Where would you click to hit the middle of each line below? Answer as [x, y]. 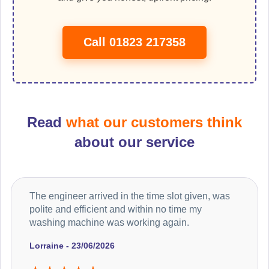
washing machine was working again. [109, 222]
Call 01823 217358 [134, 42]
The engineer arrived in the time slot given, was [130, 196]
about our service [134, 142]
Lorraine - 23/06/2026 [72, 245]
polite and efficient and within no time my [116, 209]
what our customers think [154, 122]
